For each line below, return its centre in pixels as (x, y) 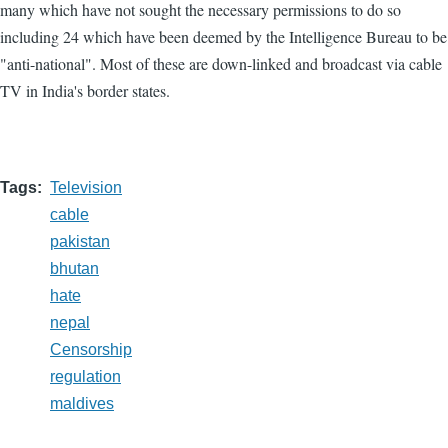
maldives (82, 403)
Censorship (91, 349)
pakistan (80, 241)
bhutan (74, 268)
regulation (85, 376)
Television (86, 187)
